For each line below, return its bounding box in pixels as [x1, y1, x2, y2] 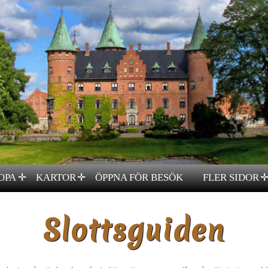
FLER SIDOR [202, 171, 259, 183]
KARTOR [35, 171, 76, 183]
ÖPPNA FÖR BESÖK [95, 171, 183, 183]
